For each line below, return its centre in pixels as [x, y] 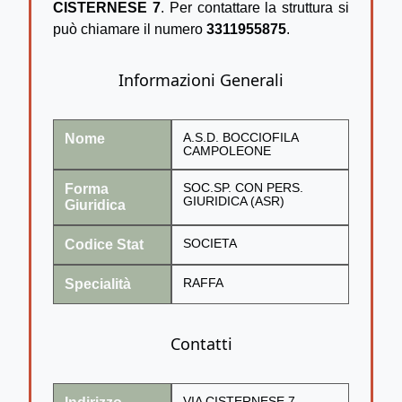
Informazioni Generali [201, 79]
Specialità [98, 284]
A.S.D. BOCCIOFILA [241, 137]
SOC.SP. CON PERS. [243, 188]
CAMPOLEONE [227, 151]
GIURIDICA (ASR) [234, 201]
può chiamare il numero [130, 29]
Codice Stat [104, 244]
